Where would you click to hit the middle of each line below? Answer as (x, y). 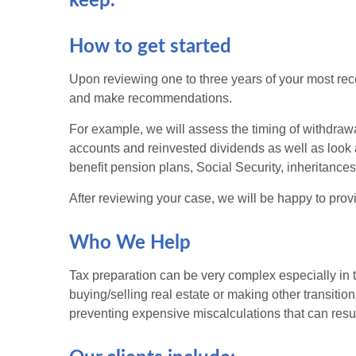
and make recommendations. (152, 99)
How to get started (150, 47)
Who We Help (130, 244)
